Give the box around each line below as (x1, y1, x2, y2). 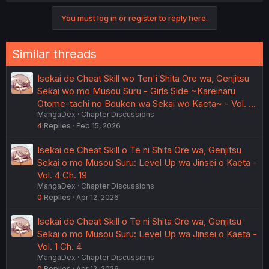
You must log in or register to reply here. (61, 13, 208, 23)
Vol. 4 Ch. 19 (37, 169, 87, 181)
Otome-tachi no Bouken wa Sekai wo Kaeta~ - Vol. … (37, 97, 256, 109)
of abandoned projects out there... (26, 25, 154, 35)
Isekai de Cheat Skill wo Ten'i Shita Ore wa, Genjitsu (37, 72, 249, 84)
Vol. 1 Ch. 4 (37, 240, 82, 252)
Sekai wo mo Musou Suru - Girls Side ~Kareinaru (37, 85, 235, 97)
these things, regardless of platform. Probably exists (26, 4, 222, 14)
